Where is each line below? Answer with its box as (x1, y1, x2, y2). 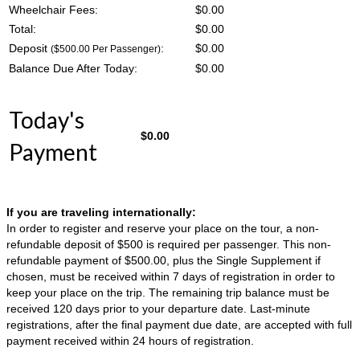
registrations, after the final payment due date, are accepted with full (6, 317, 352, 331)
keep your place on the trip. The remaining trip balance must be (6, 285, 329, 299)
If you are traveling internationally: (6, 205, 196, 219)
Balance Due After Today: (9, 61, 137, 75)
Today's (9, 105, 84, 133)
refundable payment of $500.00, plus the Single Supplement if (6, 253, 321, 267)
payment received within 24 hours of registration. (6, 333, 254, 347)
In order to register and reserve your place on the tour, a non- (6, 221, 319, 235)
